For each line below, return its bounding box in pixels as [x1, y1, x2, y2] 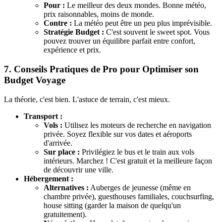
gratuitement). [44, 210, 87, 219]
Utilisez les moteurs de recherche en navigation [62, 120, 211, 129]
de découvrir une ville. [44, 165, 113, 174]
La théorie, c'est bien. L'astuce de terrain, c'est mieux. [4, 95, 170, 104]
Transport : [24, 111, 62, 120]
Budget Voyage [4, 74, 65, 85]
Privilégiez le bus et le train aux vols [80, 147, 194, 156]
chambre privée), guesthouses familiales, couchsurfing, [44, 192, 214, 201]
